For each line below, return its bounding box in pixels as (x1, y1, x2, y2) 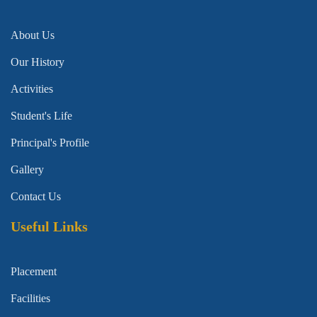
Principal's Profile (11, 137, 89, 149)
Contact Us (11, 190, 61, 203)
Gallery (11, 163, 44, 176)
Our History (11, 56, 64, 69)
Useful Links (11, 219, 88, 235)
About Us (11, 29, 54, 42)
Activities (11, 83, 53, 96)
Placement (11, 265, 57, 278)
